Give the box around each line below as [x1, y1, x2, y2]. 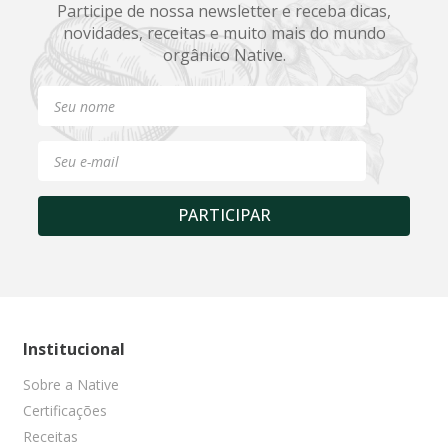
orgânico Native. [162, 43, 286, 66]
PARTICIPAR [177, 204, 271, 227]
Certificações [23, 401, 107, 420]
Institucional [23, 338, 125, 360]
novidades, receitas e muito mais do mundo [62, 21, 386, 44]
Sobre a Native [23, 375, 119, 394]
